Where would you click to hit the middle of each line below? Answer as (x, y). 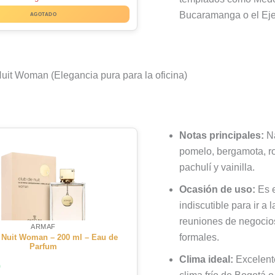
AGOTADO (43, 14)
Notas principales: (222, 135)
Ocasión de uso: (217, 189)
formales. (199, 237)
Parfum (43, 247)
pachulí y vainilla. (217, 167)
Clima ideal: (206, 259)
